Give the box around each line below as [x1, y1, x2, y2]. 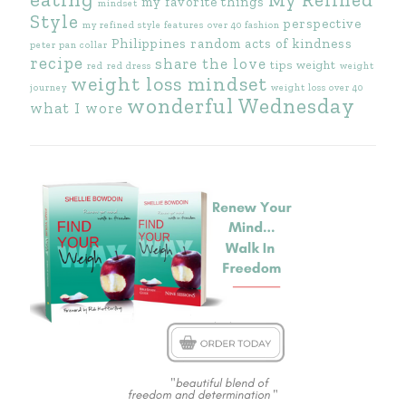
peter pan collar [30, 39, 108, 51]
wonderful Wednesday [127, 93, 355, 119]
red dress [107, 60, 151, 72]
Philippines [111, 35, 187, 52]
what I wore [30, 99, 123, 117]
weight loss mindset [71, 72, 267, 96]
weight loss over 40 [271, 82, 363, 93]
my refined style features [82, 19, 204, 31]
